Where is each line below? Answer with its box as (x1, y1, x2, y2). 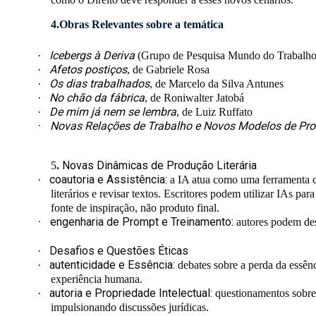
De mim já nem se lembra (49, 105, 177, 119)
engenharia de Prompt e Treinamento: (50, 215, 234, 229)
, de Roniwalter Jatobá (145, 92, 245, 104)
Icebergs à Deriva (49, 49, 135, 63)
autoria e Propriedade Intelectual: (49, 286, 213, 300)
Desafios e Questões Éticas (49, 244, 189, 258)
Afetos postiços (49, 63, 128, 77)
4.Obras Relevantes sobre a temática (51, 18, 224, 31)
